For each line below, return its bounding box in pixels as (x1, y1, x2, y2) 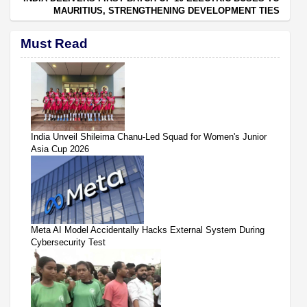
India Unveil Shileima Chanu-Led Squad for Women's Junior (31, 131, 267, 142)
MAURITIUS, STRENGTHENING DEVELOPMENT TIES (53, 5, 280, 16)
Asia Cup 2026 (31, 143, 89, 154)
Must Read (21, 36, 88, 51)
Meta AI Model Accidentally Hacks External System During (31, 224, 265, 235)
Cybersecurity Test (31, 236, 106, 247)
